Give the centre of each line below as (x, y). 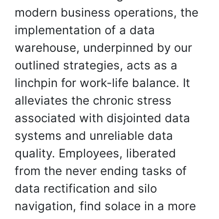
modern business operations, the (107, 12)
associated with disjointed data (102, 118)
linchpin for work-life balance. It (102, 83)
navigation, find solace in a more (105, 206)
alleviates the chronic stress (93, 100)
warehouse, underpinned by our (103, 48)
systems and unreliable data (94, 136)
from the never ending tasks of (101, 171)
